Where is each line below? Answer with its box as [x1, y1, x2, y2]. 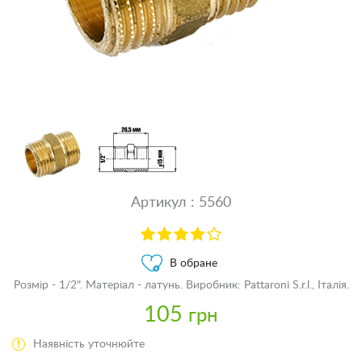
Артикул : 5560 [131, 196, 231, 210]
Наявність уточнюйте [33, 338, 145, 350]
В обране [170, 257, 217, 269]
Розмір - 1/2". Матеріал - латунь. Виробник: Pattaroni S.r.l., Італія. [13, 279, 349, 291]
